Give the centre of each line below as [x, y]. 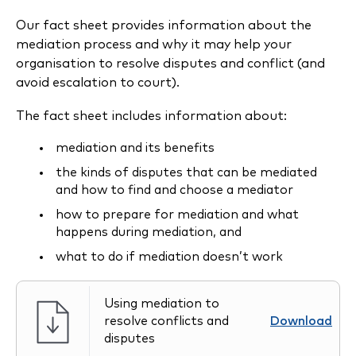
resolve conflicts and [166, 321]
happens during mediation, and [148, 232]
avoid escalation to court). [101, 83]
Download [301, 321]
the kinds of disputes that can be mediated [186, 173]
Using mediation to [162, 304]
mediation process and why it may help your [154, 44]
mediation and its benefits [136, 148]
